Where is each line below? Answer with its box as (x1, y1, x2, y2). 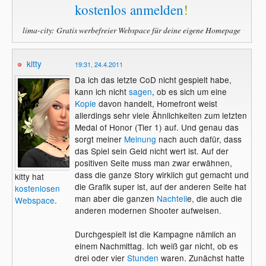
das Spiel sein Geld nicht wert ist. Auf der (74, 144, 229, 157)
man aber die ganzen (74, 192, 157, 204)
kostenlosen (15, 182, 61, 194)
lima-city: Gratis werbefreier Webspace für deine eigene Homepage (23, 24, 241, 36)
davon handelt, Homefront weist (96, 97, 217, 109)
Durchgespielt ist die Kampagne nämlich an (74, 227, 236, 240)
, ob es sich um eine (151, 85, 227, 97)
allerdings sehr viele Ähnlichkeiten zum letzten (74, 109, 247, 121)
